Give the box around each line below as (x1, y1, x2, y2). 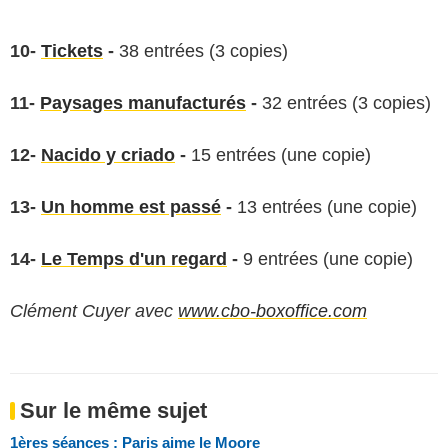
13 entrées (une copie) (232, 196, 417, 217)
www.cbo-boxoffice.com (178, 300, 367, 321)
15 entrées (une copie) (186, 144, 371, 165)
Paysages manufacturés (40, 92, 246, 113)
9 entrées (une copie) (238, 248, 413, 269)
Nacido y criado (41, 144, 175, 165)
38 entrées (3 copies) (114, 40, 288, 61)
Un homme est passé (41, 196, 221, 217)
